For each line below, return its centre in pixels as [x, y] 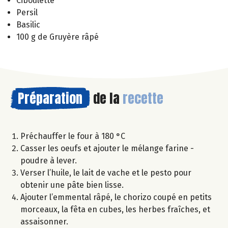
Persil [27, 12]
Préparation [50, 98]
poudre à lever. [49, 160]
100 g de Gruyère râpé [58, 37]
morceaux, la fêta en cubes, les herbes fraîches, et [115, 209]
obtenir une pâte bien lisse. [72, 185]
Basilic [28, 24]
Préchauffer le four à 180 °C [73, 136]
